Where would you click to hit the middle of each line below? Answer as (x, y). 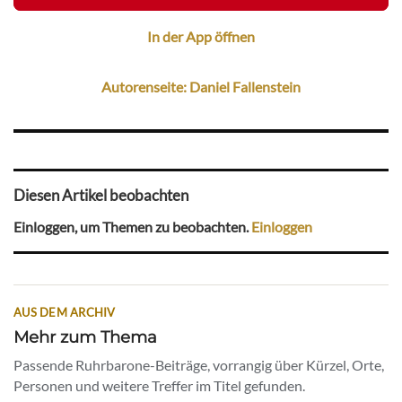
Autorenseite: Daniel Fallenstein (201, 86)
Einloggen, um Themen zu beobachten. (132, 227)
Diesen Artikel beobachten (101, 195)
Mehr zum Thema (85, 337)
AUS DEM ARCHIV (65, 313)
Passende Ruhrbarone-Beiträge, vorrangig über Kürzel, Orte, (199, 365)
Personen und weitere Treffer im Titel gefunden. (159, 386)
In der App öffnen (201, 36)
